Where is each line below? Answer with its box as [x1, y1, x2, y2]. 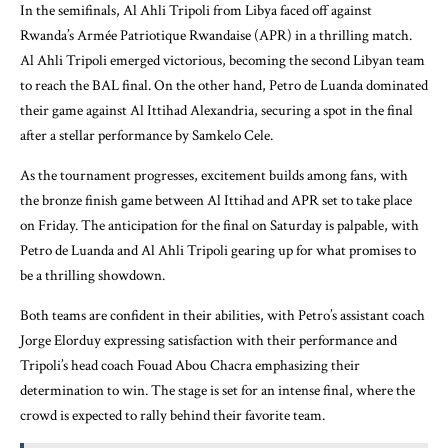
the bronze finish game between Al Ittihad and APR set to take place [20, 190, 412, 210]
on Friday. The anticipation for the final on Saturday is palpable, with [20, 215, 419, 235]
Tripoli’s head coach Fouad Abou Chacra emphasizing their [20, 355, 360, 375]
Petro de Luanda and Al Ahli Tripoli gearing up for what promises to [20, 240, 416, 260]
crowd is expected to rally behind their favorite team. [20, 405, 325, 425]
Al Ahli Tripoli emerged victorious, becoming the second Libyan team [20, 50, 425, 70]
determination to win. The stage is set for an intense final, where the [20, 380, 415, 400]
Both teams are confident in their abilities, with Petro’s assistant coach [20, 305, 425, 325]
